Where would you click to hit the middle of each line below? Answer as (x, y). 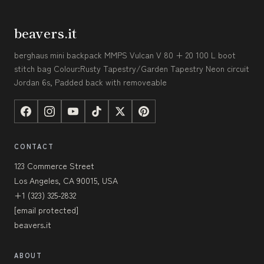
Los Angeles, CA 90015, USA (66, 180)
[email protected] (46, 209)
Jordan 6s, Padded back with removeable (90, 82)
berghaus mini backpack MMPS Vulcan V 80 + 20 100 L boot (125, 55)
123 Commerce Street (54, 165)
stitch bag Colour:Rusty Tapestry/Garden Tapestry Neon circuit (132, 68)
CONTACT (34, 146)
